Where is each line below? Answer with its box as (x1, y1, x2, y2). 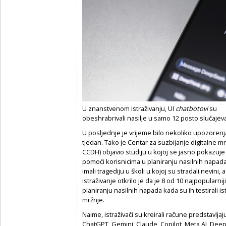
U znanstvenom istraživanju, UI (82, 103, 176, 113)
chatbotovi (176, 103, 209, 113)
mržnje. (82, 195, 104, 204)
